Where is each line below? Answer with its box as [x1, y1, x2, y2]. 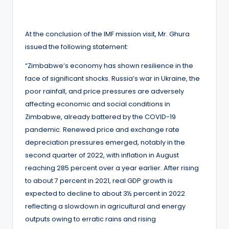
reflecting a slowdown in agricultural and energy [25, 201, 186, 211]
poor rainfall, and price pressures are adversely [25, 86, 184, 96]
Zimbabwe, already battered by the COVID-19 [25, 112, 176, 121]
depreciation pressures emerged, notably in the [25, 138, 185, 147]
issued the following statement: [25, 42, 128, 51]
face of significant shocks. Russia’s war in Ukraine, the [25, 74, 200, 83]
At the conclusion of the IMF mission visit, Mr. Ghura [25, 29, 190, 38]
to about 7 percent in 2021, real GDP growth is [25, 176, 173, 185]
